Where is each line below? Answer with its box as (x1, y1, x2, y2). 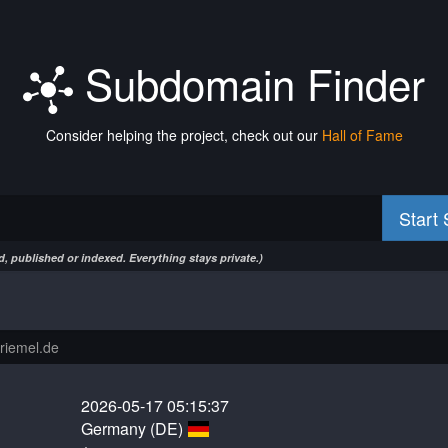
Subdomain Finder (73, 53, 425, 113)
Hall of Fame (321, 125, 403, 145)
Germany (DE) (81, 417, 188, 440)
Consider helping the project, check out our (45, 125, 322, 145)
